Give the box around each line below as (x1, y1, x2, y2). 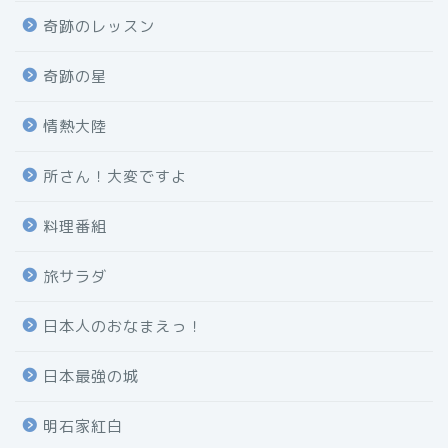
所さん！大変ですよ (43, 165, 187, 187)
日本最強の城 (43, 365, 139, 387)
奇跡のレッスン (43, 15, 155, 37)
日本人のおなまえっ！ (43, 315, 203, 337)
